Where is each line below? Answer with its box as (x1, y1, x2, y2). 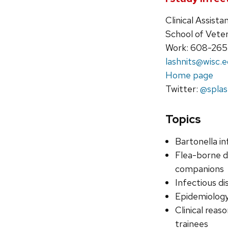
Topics (165, 111, 201, 127)
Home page (165, 69, 213, 81)
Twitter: (165, 83, 200, 95)
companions (175, 163, 224, 175)
